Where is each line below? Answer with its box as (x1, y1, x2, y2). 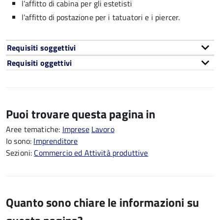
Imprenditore (33, 135, 78, 147)
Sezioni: (6, 147, 34, 159)
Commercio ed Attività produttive (34, 147, 148, 159)
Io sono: (6, 135, 34, 147)
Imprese (62, 123, 89, 135)
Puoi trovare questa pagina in (6, 105, 156, 123)
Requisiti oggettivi (7, 57, 72, 69)
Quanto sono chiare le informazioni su (6, 193, 199, 211)
